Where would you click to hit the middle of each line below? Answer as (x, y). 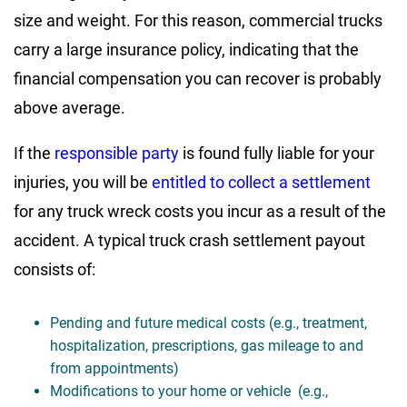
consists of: (55, 270)
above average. (69, 108)
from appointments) (114, 369)
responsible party (115, 154)
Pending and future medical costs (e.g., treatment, (208, 323)
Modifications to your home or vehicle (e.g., (189, 392)
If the (32, 154)
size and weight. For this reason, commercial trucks (198, 21)
